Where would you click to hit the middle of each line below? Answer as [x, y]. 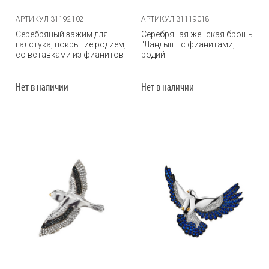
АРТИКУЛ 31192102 [50, 19]
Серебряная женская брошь [197, 34]
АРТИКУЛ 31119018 [175, 19]
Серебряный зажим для [62, 34]
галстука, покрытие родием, [71, 44]
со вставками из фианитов [70, 55]
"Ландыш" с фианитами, [188, 44]
